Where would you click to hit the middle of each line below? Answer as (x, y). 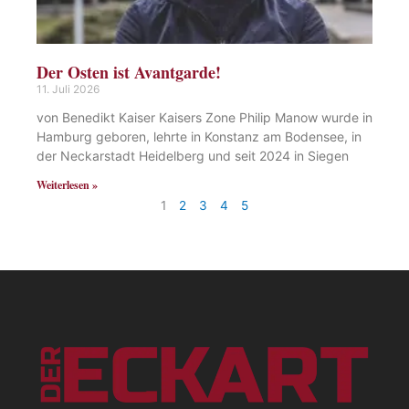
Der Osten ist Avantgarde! (129, 72)
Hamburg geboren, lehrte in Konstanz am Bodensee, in (199, 136)
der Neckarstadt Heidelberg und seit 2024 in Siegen (193, 155)
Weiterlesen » (67, 184)
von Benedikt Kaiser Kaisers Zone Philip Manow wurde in (204, 117)
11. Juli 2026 (68, 89)
